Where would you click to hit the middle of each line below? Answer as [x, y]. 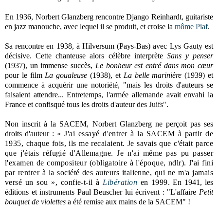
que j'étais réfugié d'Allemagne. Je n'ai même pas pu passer [109, 153]
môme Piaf [191, 26]
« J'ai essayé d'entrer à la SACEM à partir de [135, 133]
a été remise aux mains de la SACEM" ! [128, 201]
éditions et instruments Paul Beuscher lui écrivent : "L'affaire [102, 192]
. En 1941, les [191, 182]
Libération [120, 182]
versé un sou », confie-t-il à [54, 182]
